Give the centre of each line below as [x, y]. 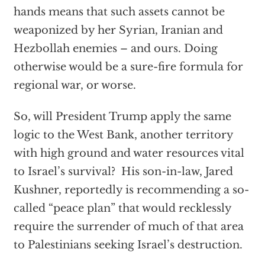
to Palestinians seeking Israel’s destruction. [128, 245]
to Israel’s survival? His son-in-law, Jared [123, 172]
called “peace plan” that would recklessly [122, 208]
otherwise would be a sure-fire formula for [128, 67]
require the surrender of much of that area [128, 227]
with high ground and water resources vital [129, 153]
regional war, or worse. [75, 85]
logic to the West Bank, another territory [123, 135]
